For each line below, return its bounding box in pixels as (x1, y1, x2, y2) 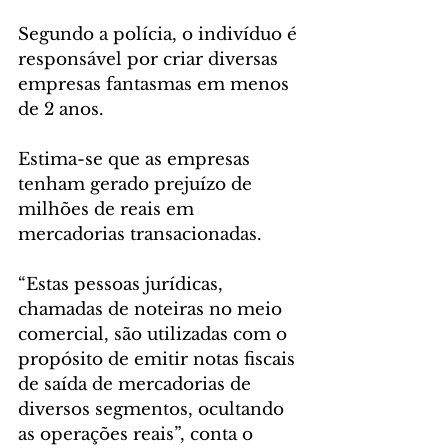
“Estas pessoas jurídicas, (18, 274, 228, 296)
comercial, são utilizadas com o (18, 324, 292, 346)
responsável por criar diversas (18, 49, 283, 71)
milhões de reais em (18, 199, 199, 221)
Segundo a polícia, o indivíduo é (18, 24, 302, 46)
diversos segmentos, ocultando (18, 399, 289, 421)
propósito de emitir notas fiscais (18, 349, 300, 371)
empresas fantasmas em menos (18, 74, 294, 96)
